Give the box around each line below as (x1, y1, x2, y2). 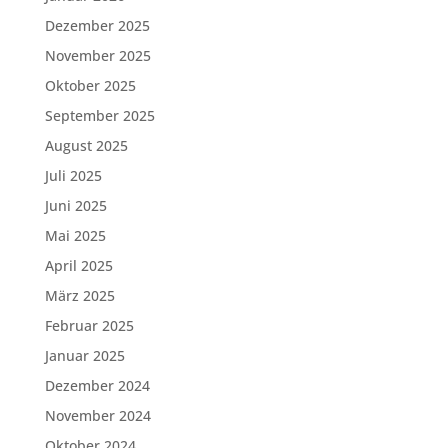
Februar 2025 (44, 316, 134, 335)
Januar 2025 (44, 346, 125, 365)
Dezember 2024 (44, 376, 150, 395)
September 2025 (44, 106, 155, 125)
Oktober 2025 (44, 76, 136, 95)
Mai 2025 (44, 226, 106, 245)
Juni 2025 (44, 196, 107, 215)
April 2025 (44, 256, 113, 275)
